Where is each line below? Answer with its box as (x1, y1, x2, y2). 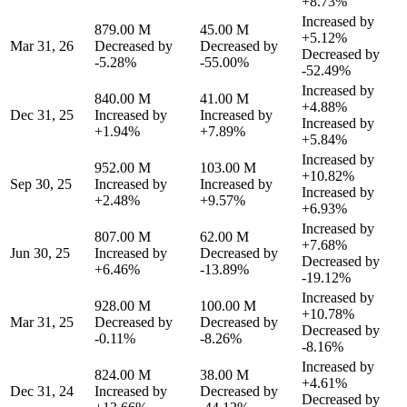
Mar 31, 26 (10, 37, 74, 54)
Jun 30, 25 (10, 244, 70, 261)
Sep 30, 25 (10, 175, 72, 192)
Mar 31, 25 (10, 313, 74, 330)
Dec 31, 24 (10, 382, 74, 399)
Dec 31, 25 (10, 106, 74, 123)
